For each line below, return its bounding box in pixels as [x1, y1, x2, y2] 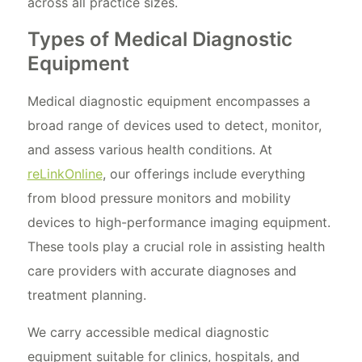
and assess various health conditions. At [27, 141, 272, 158]
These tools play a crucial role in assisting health [27, 238, 325, 255]
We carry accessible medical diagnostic [27, 323, 269, 340]
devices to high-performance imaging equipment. [27, 213, 330, 230]
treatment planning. [27, 286, 146, 303]
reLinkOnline [27, 165, 103, 182]
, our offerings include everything [102, 165, 305, 182]
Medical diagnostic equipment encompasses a [27, 92, 310, 109]
